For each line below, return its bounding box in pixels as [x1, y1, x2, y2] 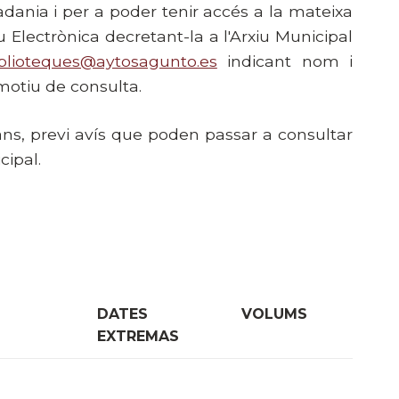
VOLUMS [241, 305, 307, 323]
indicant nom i [216, 51, 354, 70]
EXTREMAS [97, 328, 179, 346]
